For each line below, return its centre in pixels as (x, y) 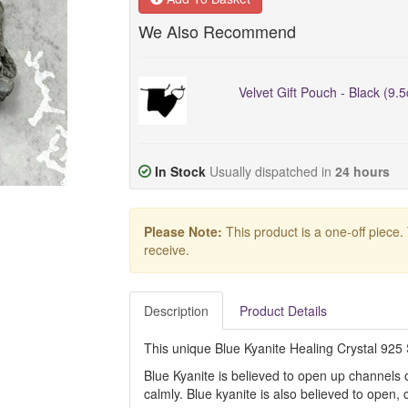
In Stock (180, 171)
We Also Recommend (217, 31)
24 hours (362, 171)
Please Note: (183, 231)
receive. (166, 250)
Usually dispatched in (272, 171)
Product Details (283, 311)
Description (176, 311)
